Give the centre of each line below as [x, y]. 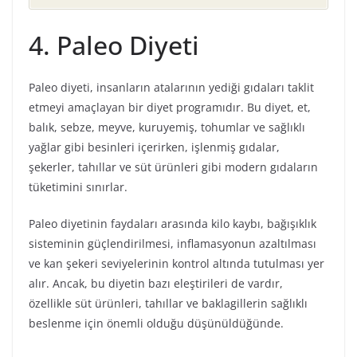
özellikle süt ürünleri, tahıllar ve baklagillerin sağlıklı [168, 303]
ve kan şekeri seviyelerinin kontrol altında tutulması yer [177, 263]
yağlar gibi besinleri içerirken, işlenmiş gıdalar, [154, 147]
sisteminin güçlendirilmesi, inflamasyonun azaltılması [173, 243]
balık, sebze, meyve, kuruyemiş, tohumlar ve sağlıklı [167, 127]
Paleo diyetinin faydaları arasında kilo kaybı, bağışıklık [173, 223]
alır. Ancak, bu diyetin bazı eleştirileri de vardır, [156, 283]
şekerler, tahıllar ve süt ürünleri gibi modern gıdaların [173, 167]
